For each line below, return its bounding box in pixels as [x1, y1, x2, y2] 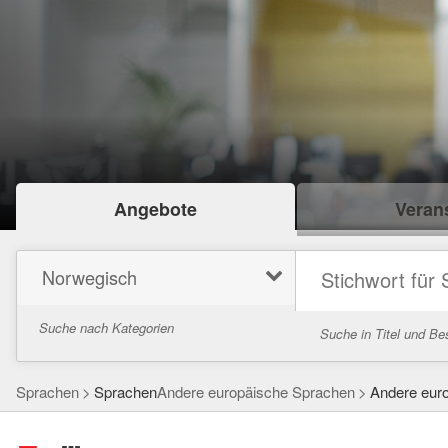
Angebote [113, 196, 197, 223]
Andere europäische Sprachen [157, 381, 355, 402]
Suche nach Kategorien [39, 318, 174, 337]
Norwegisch [41, 264, 137, 291]
